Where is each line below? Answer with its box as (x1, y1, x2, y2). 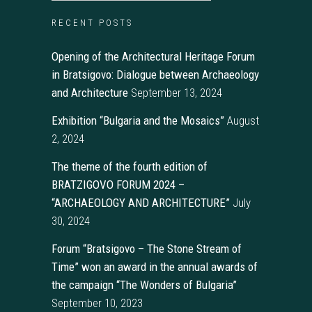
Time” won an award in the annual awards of (52, 259, 258, 274)
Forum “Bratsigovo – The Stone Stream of (52, 241, 242, 256)
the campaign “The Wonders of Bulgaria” (52, 277, 237, 292)
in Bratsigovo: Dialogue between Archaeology (52, 67, 259, 81)
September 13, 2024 (131, 85, 222, 100)
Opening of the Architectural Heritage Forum (52, 49, 255, 63)
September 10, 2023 (52, 295, 143, 310)
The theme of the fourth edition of (52, 159, 208, 173)
